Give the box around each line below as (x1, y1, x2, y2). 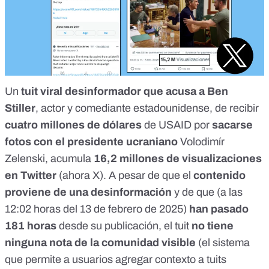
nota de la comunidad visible (47, 237, 196, 249)
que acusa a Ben (144, 85, 228, 98)
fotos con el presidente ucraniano (5, 136, 178, 148)
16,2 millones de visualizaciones (94, 153, 262, 165)
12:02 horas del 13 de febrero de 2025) (5, 203, 189, 216)
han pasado (189, 203, 249, 216)
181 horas (5, 220, 56, 232)
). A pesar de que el (100, 169, 191, 182)
